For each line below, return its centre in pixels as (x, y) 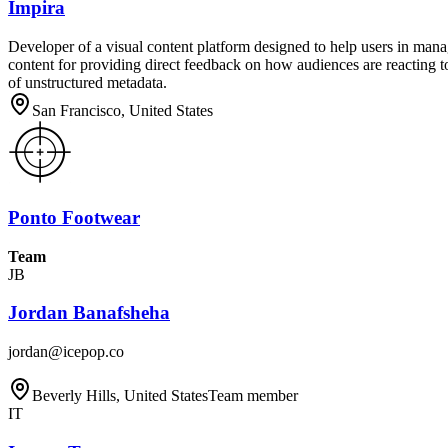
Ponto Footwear (74, 217)
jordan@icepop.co (66, 351)
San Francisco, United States (122, 111)
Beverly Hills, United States (120, 395)
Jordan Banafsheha (89, 313)
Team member (253, 395)
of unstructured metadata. (87, 83)
